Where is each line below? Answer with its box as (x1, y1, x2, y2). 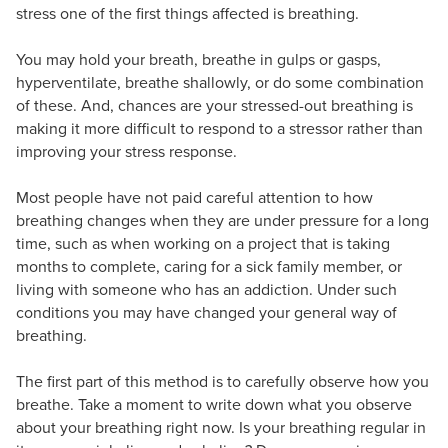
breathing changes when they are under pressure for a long (16, 208, 429, 232)
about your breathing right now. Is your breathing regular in (16, 415, 426, 439)
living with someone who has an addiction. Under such (16, 277, 397, 301)
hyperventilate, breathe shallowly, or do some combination (16, 70, 424, 94)
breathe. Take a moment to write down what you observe (16, 392, 412, 416)
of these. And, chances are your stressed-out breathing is (16, 93, 413, 117)
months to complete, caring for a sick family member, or (16, 254, 402, 278)
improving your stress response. (16, 139, 237, 163)
